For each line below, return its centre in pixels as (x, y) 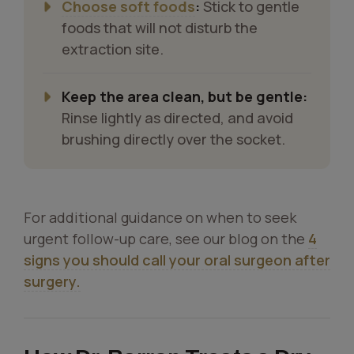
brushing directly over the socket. (173, 139)
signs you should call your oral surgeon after (177, 260)
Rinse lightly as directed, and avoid (177, 118)
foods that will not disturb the (160, 28)
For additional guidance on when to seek (160, 217)
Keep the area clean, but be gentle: (185, 96)
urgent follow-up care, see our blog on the (166, 239)
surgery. (52, 281)
